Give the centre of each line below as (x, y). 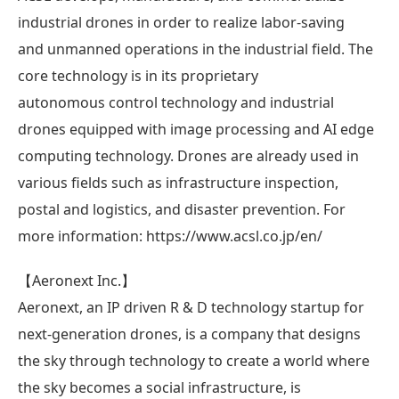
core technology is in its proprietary (138, 75)
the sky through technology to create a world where (194, 360)
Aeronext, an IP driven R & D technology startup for (191, 307)
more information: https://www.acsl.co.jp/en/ (170, 236)
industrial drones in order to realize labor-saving (181, 22)
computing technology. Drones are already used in (188, 155)
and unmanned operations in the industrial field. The (195, 49)
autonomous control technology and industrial (176, 102)
